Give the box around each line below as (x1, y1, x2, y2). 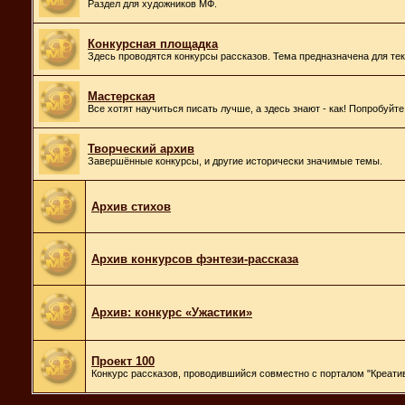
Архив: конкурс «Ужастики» (91, 305, 252, 319)
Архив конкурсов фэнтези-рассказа (91, 251, 298, 266)
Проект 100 (91, 353, 155, 368)
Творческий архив (88, 141, 194, 155)
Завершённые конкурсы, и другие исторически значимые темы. (88, 155, 382, 166)
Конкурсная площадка (88, 36, 218, 51)
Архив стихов (91, 199, 171, 213)
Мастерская (88, 89, 155, 103)
